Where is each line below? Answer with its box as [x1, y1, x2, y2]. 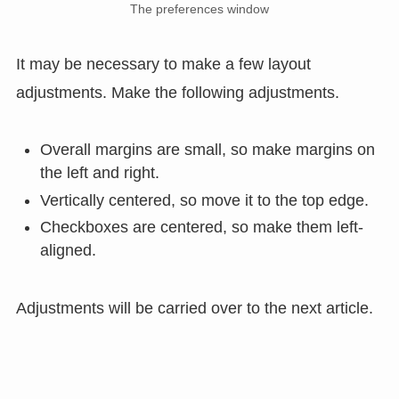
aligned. [39, 241, 96, 260]
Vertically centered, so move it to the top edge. [39, 191, 369, 209]
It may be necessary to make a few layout [15, 54, 311, 73]
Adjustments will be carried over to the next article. [15, 299, 373, 318]
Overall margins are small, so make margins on [39, 141, 375, 159]
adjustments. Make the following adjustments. [15, 83, 339, 102]
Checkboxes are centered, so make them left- [39, 218, 363, 237]
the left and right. [39, 164, 159, 183]
